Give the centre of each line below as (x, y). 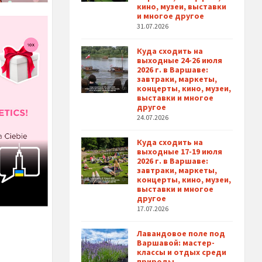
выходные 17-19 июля (180, 152)
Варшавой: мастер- (176, 243)
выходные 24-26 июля (180, 61)
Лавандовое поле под (181, 234)
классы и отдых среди (182, 252)
